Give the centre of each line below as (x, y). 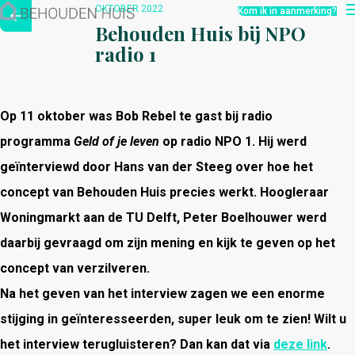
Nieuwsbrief (61, 50)
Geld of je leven (118, 141)
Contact (44, 70)
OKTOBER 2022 (129, 9)
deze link (300, 344)
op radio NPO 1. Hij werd (235, 141)
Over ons (48, 31)
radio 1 (126, 54)
